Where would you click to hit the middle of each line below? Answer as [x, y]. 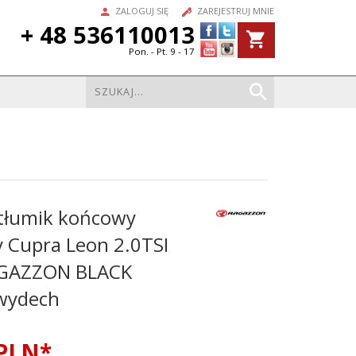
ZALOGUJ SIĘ [141, 11]
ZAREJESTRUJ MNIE [235, 11]
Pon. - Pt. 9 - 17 [161, 52]
